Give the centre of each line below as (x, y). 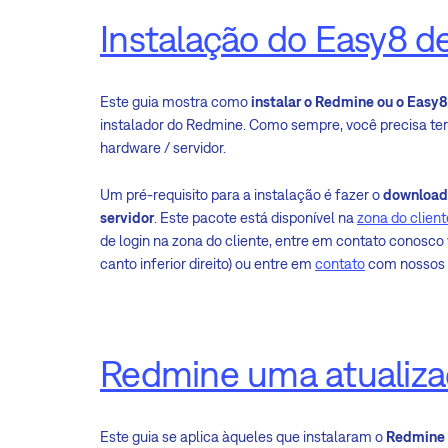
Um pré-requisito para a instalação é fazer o (241, 195)
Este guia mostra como (175, 102)
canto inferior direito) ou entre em (207, 264)
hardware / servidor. (163, 148)
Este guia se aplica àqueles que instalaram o (243, 437)
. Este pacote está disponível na (255, 218)
